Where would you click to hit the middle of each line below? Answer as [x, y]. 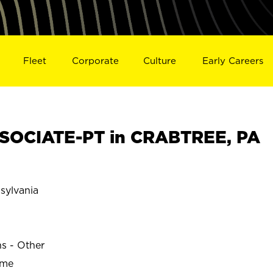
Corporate [95, 60]
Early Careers [233, 60]
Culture [160, 60]
